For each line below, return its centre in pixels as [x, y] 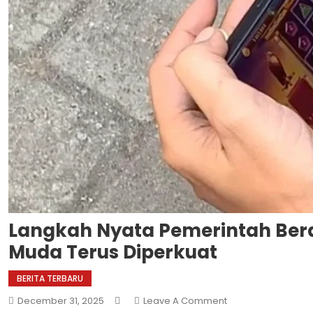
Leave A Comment [185, 301]
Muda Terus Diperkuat [113, 252]
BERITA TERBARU [50, 278]
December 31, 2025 [61, 301]
